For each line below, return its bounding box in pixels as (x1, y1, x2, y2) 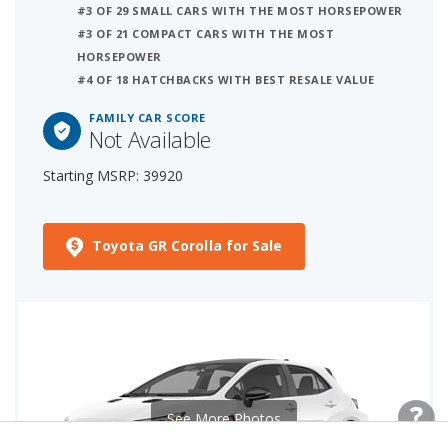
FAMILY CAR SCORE (89, 110, 206, 126)
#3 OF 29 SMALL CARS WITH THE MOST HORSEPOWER (77, 3, 403, 19)
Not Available (89, 124, 211, 155)
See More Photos (167, 408, 281, 428)
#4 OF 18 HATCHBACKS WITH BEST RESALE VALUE (77, 72, 375, 88)
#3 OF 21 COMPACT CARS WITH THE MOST (77, 26, 335, 42)
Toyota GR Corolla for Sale (91, 236, 283, 256)
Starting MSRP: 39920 (43, 166, 183, 186)
